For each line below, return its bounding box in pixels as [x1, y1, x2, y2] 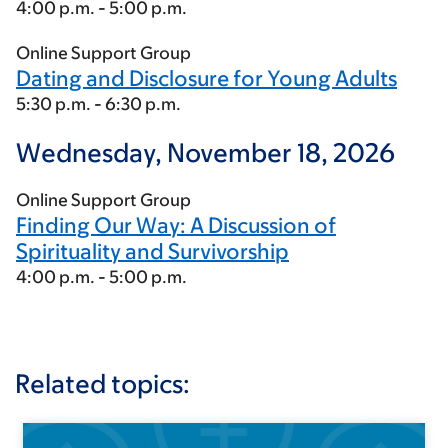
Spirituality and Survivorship [16, 239, 289, 264]
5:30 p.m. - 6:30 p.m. [16, 94, 181, 114]
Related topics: [15, 368, 190, 398]
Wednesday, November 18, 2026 [16, 137, 395, 167]
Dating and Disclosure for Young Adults [16, 66, 397, 91]
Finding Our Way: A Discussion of [16, 213, 336, 238]
